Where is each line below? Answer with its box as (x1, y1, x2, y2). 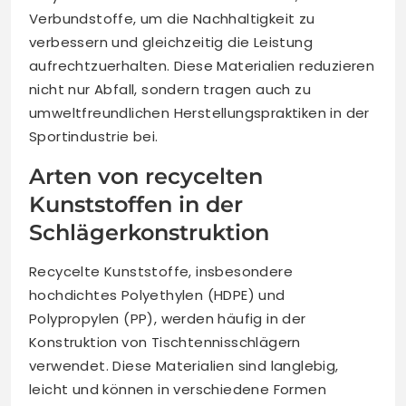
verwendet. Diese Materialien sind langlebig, (29, 356, 339, 376)
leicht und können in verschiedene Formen (29, 380, 326, 400)
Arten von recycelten (29, 163, 263, 190)
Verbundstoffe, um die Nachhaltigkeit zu (29, 9, 315, 29)
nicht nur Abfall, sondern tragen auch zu (29, 80, 311, 100)
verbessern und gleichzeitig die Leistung (29, 33, 313, 53)
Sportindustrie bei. (29, 127, 159, 147)
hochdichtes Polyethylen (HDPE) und (29, 285, 285, 305)
